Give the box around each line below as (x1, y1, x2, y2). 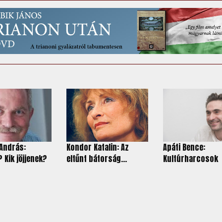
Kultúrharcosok (163, 153, 218, 165)
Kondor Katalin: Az (66, 141, 129, 154)
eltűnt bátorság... (66, 153, 127, 165)
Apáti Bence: (163, 141, 205, 154)
